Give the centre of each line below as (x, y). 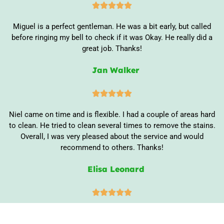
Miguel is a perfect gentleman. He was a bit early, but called (112, 26)
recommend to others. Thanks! (112, 147)
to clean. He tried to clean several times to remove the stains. (112, 125)
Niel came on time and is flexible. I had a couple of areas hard (112, 114)
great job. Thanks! (112, 48)
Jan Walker (116, 70)
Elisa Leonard (116, 169)
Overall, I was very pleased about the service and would (112, 136)
